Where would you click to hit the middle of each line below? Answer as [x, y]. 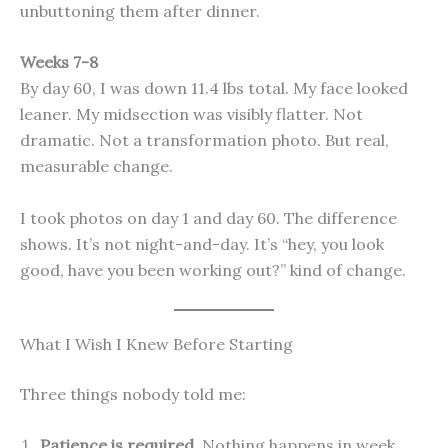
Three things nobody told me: [133, 393]
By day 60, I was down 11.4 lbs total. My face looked [214, 88]
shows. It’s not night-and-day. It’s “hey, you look [202, 244]
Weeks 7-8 [59, 62]
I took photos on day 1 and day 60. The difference [208, 218]
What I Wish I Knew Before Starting [156, 343]
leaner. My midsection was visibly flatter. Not [191, 114]
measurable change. [96, 166]
